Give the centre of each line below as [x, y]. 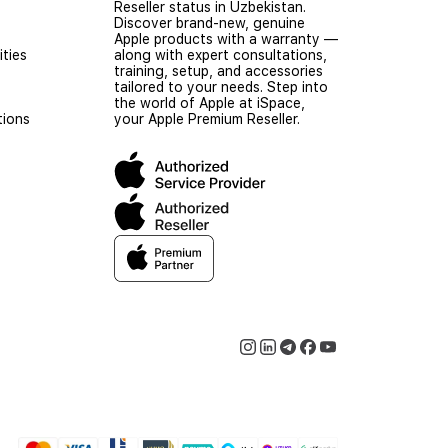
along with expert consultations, [220, 54]
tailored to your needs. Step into [221, 86]
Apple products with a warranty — [226, 38]
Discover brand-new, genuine [209, 22]
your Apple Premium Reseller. [207, 118]
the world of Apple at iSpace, [209, 102]
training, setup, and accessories [218, 70]
